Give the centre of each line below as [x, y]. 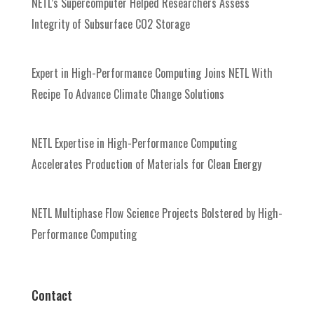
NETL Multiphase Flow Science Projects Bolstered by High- [157, 213]
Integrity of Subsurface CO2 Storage [110, 24]
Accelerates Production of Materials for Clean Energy [146, 164]
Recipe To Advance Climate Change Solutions [128, 94]
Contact [52, 295]
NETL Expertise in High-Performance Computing [134, 143]
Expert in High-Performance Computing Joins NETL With [152, 73]
